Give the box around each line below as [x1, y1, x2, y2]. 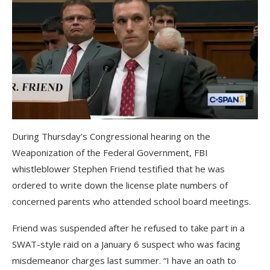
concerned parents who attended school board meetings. [12, 195, 251, 207]
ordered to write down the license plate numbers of [12, 178, 228, 191]
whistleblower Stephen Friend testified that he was [12, 162, 225, 175]
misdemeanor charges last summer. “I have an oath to [12, 254, 236, 266]
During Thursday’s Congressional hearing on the [12, 130, 210, 142]
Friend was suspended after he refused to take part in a [12, 221, 245, 234]
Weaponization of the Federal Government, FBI [12, 146, 208, 159]
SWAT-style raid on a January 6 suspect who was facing [12, 237, 240, 250]
